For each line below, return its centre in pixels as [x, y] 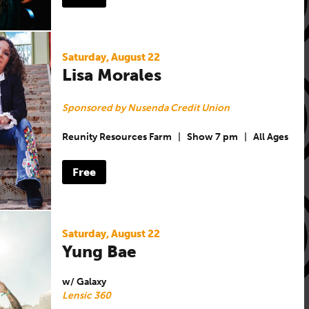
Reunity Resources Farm [117, 137]
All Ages [270, 137]
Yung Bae [99, 251]
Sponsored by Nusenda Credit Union [146, 108]
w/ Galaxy [84, 281]
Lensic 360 [86, 295]
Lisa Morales [111, 74]
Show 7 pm [212, 137]
